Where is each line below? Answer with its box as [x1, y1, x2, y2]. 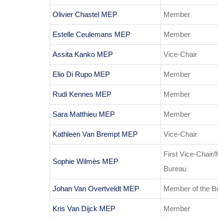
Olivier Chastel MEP [53, 10, 117, 19]
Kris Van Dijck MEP [53, 204, 115, 213]
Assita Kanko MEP [53, 50, 113, 59]
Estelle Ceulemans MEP [53, 30, 130, 39]
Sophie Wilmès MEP [53, 157, 118, 166]
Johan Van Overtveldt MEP [53, 184, 139, 193]
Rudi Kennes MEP [53, 90, 111, 99]
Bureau [163, 164, 186, 173]
